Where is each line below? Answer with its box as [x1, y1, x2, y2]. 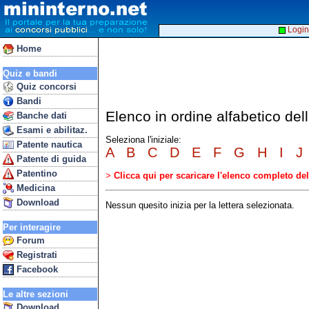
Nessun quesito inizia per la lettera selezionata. [106, 200, 295, 211]
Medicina [14, 183, 55, 193]
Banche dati [14, 110, 67, 121]
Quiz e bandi [3, 68, 57, 79]
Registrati [14, 250, 57, 260]
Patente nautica [14, 139, 82, 150]
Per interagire [3, 222, 61, 232]
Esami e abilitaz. [14, 125, 88, 135]
